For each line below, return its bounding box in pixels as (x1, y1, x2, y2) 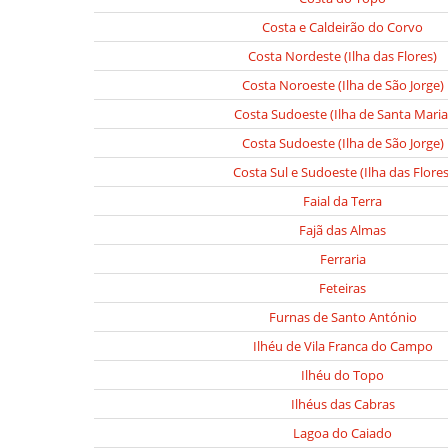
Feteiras (319, 279, 366, 297)
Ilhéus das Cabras (290, 395, 395, 413)
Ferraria (319, 250, 366, 268)
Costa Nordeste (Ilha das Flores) (248, 47, 437, 65)
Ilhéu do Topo (301, 366, 384, 384)
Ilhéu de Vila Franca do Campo (252, 337, 433, 355)
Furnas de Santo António (268, 308, 417, 326)
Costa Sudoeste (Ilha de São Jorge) (241, 134, 444, 152)
